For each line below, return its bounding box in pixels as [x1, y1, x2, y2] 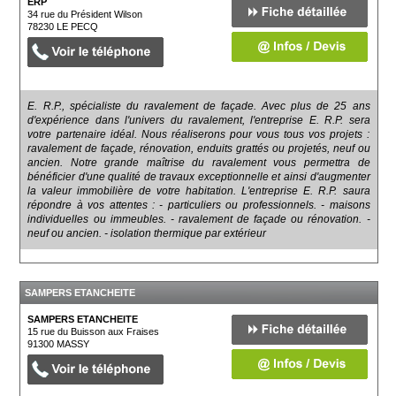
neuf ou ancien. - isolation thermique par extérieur [27, 226, 267, 240]
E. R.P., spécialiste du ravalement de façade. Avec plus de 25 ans [27, 99, 370, 112]
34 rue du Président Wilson [27, 8, 143, 19]
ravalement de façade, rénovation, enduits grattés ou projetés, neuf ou [27, 141, 370, 155]
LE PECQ [57, 20, 99, 32]
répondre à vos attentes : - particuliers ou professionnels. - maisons [27, 198, 370, 211]
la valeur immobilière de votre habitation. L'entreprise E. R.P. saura [27, 184, 370, 197]
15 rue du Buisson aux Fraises [27, 325, 160, 337]
